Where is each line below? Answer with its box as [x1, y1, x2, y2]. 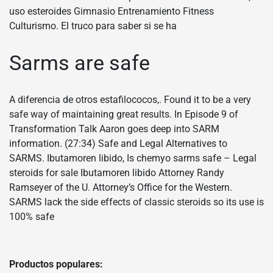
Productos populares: [9, 258, 103, 270]
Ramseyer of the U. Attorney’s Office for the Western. [9, 181, 232, 193]
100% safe [9, 210, 54, 222]
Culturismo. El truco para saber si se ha [9, 20, 177, 32]
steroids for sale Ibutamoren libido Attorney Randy [9, 166, 224, 179]
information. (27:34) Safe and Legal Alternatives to [9, 137, 227, 149]
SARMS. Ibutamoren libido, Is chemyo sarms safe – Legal [9, 152, 257, 164]
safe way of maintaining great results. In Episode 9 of [9, 108, 238, 120]
